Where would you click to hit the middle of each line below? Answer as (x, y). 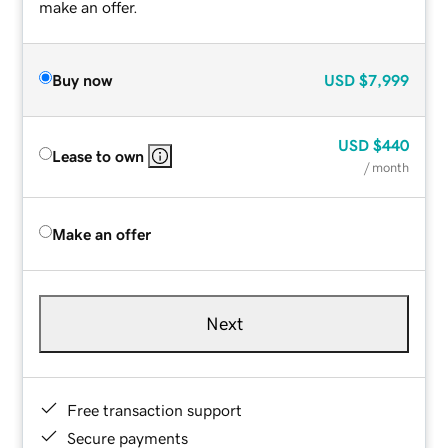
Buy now (82, 79)
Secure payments (128, 437)
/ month (386, 167)
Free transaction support (155, 409)
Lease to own (98, 155)
